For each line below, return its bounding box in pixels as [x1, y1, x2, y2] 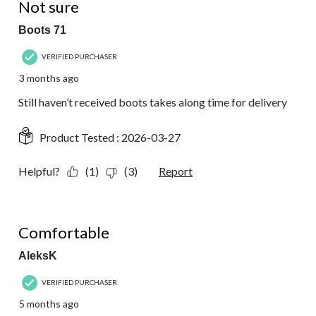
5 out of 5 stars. [18, 209, 92, 224]
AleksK [18, 250, 57, 262]
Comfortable [18, 223, 109, 243]
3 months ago [19, 72, 79, 85]
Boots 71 [18, 24, 66, 37]
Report [159, 164, 193, 178]
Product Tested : [39, 130, 121, 145]
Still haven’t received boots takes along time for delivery [18, 95, 287, 109]
